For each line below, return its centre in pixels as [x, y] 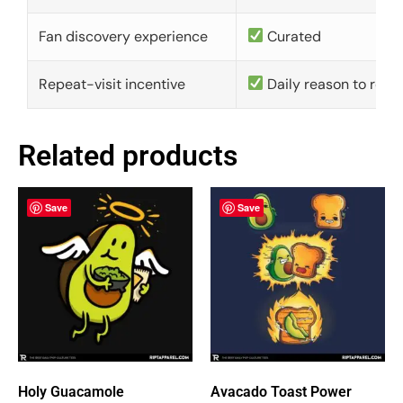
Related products [128, 155]
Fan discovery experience [123, 36]
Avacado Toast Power [281, 391]
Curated [293, 36]
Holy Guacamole [71, 391]
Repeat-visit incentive [112, 84]
